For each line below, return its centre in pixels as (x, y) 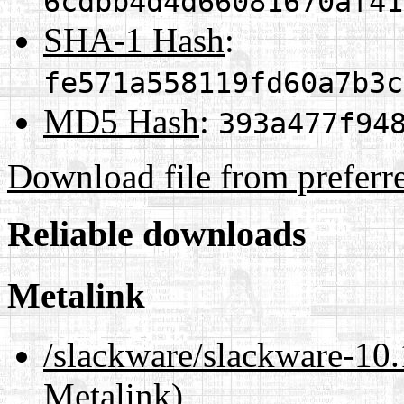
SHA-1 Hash (134, 40)
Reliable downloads (157, 234)
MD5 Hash (121, 121)
